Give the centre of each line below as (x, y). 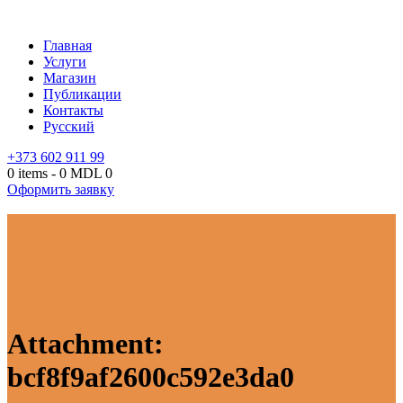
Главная (67, 45)
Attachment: (85, 344)
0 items (27, 173)
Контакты (73, 110)
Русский (69, 126)
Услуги (65, 62)
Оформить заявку (61, 189)
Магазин (70, 78)
